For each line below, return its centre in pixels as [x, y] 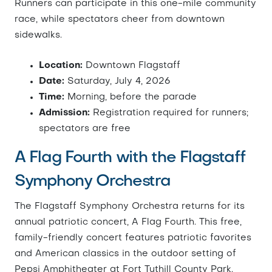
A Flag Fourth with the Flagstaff [130, 158]
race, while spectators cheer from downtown [120, 19]
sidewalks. [38, 35]
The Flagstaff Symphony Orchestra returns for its [130, 206]
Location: [61, 66]
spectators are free [85, 129]
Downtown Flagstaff [131, 66]
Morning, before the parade [131, 97]
